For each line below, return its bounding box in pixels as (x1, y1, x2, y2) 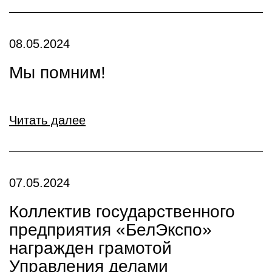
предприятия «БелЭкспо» (9, 220, 212, 239)
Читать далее (9, 114, 86, 127)
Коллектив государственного (9, 202, 235, 221)
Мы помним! (9, 63, 106, 82)
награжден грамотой (9, 239, 172, 257)
